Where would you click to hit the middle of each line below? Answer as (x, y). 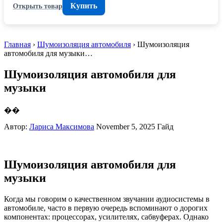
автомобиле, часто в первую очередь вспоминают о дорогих (106, 208)
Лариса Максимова (62, 126)
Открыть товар (38, 6)
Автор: (17, 126)
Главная (17, 44)
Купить (84, 6)
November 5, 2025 (126, 126)
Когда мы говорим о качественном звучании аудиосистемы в (107, 199)
